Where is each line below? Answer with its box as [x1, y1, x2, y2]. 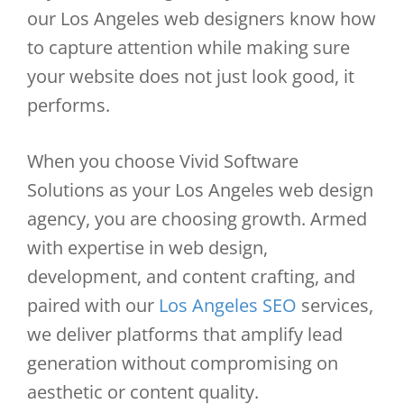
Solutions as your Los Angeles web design [27, 178, 373, 202]
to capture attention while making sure [27, 35, 350, 60]
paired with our [27, 293, 159, 317]
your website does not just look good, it [27, 64, 354, 88]
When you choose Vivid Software [27, 149, 298, 173]
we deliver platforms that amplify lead [27, 322, 343, 346]
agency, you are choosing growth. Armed [27, 207, 367, 231]
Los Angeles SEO [159, 293, 297, 317]
